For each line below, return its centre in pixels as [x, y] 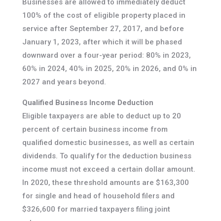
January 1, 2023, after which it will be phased [102, 42]
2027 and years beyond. [64, 82]
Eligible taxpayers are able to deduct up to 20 [101, 116]
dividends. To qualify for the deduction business [107, 156]
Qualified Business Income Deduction [88, 103]
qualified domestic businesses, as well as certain [108, 143]
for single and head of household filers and [98, 196]
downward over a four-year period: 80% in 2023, [106, 55]
